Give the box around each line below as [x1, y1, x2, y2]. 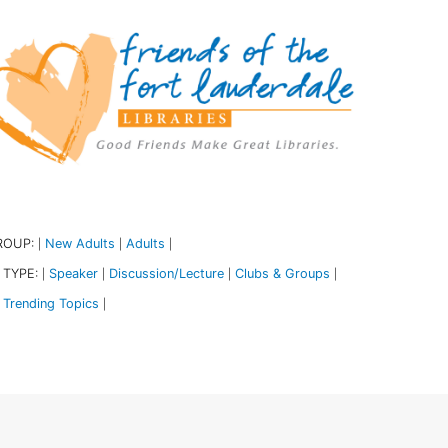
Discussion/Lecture [108, 265, 224, 281]
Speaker [48, 265, 98, 281]
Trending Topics [2, 295, 99, 311]
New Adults [44, 235, 115, 251]
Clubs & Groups [234, 265, 330, 281]
